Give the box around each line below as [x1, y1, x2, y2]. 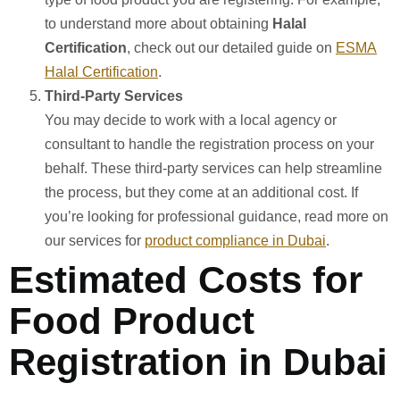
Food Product [9, 299, 254, 342]
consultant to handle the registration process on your [45, 136, 374, 152]
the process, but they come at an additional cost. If [45, 184, 358, 200]
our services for [45, 232, 145, 248]
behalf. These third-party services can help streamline [45, 160, 382, 176]
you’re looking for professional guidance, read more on [45, 208, 388, 224]
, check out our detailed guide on [127, 39, 336, 55]
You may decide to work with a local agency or [45, 112, 337, 128]
